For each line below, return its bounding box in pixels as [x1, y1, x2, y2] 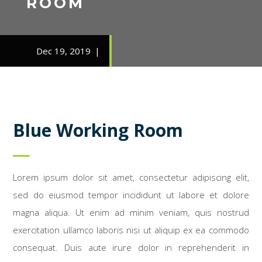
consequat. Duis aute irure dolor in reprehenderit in [13, 242, 249, 254]
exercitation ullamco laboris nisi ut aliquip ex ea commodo [13, 224, 249, 236]
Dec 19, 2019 [36, 45, 91, 57]
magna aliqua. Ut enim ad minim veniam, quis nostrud [13, 206, 249, 219]
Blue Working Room [13, 118, 184, 143]
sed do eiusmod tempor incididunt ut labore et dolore [13, 189, 249, 201]
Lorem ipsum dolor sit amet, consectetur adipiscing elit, [13, 171, 249, 184]
